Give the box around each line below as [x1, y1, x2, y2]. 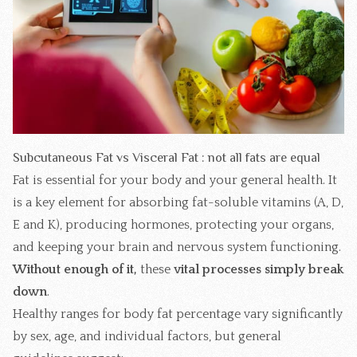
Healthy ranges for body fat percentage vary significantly [13, 306, 343, 321]
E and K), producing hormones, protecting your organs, [13, 217, 334, 232]
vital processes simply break [171, 261, 343, 277]
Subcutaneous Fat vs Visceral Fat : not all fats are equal [13, 150, 320, 165]
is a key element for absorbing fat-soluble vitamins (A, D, [13, 194, 343, 210]
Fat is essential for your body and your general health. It [13, 172, 337, 187]
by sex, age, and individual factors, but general [13, 328, 281, 343]
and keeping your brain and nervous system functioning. [13, 239, 341, 254]
